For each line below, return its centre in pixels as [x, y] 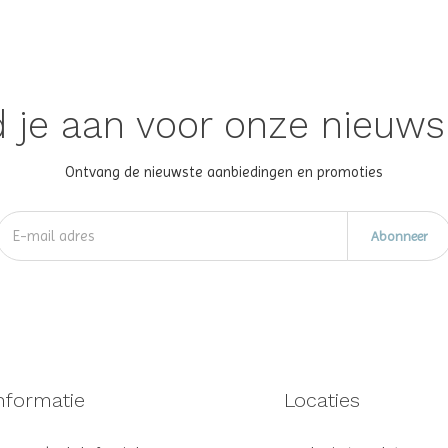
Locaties [321, 400]
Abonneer [399, 236]
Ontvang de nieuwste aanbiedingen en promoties [224, 172]
